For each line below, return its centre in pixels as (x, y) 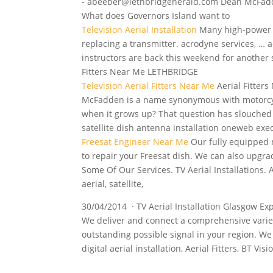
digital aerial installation (132, 248)
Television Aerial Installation (140, 30)
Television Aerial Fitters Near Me (148, 86)
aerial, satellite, (113, 184)
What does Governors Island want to (156, 16)
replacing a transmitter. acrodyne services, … (175, 44)
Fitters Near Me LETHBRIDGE (140, 72)
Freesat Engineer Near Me (135, 142)
